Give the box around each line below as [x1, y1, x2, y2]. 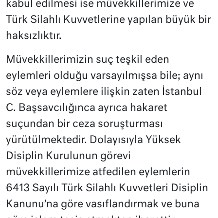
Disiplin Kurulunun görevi [6, 151, 131, 162]
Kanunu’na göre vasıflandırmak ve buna [6, 200, 200, 210]
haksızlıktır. [6, 31, 62, 42]
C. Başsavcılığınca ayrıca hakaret [6, 103, 167, 114]
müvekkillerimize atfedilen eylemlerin [6, 167, 190, 178]
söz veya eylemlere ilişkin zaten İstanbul [6, 87, 202, 98]
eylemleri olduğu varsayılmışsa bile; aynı [6, 71, 203, 82]
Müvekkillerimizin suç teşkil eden [6, 55, 169, 66]
